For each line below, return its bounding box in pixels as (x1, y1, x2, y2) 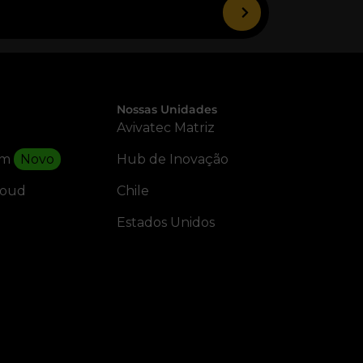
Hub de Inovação (116, 152, 228, 168)
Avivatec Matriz (116, 120, 215, 136)
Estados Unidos (116, 215, 215, 231)
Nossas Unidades (116, 102, 217, 117)
